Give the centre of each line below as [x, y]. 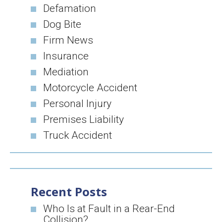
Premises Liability [84, 119]
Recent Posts [69, 192]
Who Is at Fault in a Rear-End [109, 209]
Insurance [66, 56]
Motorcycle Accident [90, 88]
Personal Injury [78, 104]
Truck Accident [78, 135]
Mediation [66, 72]
